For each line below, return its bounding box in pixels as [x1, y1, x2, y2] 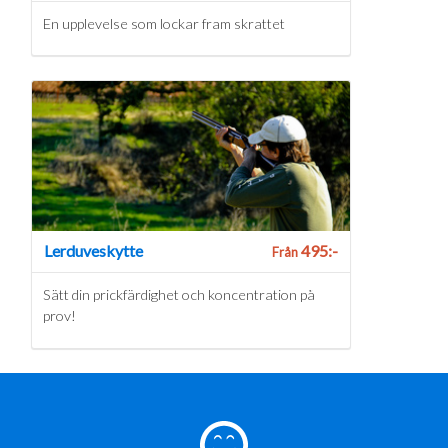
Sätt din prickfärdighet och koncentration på [42, 286, 315, 303]
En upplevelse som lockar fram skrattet [42, 14, 285, 32]
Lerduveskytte [44, 241, 143, 261]
